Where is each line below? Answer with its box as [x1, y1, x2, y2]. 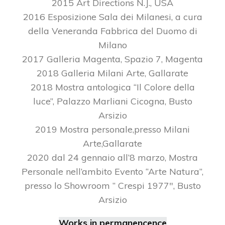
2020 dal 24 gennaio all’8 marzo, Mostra [27, 152, 198, 163]
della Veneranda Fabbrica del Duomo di [28, 25, 197, 37]
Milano [98, 39, 127, 51]
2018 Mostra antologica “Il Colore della [30, 81, 195, 93]
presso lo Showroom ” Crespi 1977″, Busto [24, 180, 201, 191]
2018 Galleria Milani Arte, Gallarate [37, 67, 188, 79]
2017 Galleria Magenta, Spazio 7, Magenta [22, 53, 203, 65]
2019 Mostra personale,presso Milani [35, 124, 190, 135]
